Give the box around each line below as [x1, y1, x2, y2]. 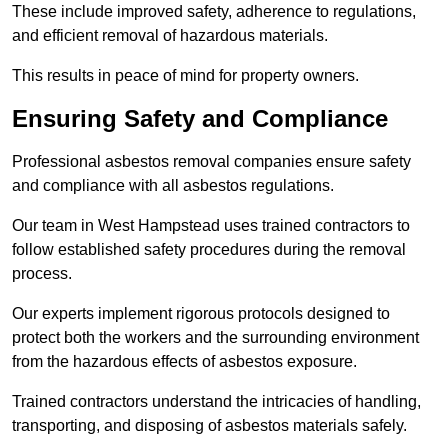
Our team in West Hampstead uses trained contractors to [12, 216, 410, 234]
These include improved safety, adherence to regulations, [12, 2, 416, 20]
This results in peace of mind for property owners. [12, 66, 359, 84]
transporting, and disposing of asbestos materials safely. [12, 416, 407, 434]
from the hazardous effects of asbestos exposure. [12, 352, 361, 370]
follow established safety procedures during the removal [12, 240, 406, 258]
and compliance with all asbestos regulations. [12, 176, 334, 194]
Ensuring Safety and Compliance [12, 104, 388, 132]
